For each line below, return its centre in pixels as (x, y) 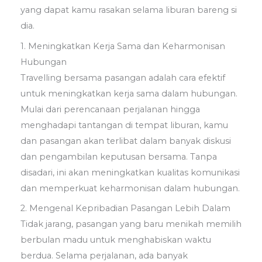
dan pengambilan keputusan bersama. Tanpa (119, 156)
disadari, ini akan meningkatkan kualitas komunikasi (130, 172)
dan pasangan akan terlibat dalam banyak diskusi (126, 141)
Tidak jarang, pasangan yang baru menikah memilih (131, 224)
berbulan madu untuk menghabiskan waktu (116, 239)
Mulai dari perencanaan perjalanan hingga (110, 109)
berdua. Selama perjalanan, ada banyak (104, 255)
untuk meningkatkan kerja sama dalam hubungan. (129, 93)
